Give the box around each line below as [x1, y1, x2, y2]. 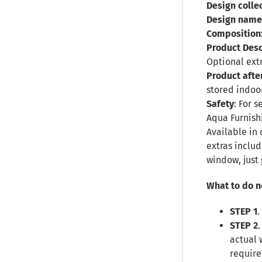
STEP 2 [230, 220, 258, 231]
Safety [206, 98, 234, 109]
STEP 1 [230, 206, 257, 217]
